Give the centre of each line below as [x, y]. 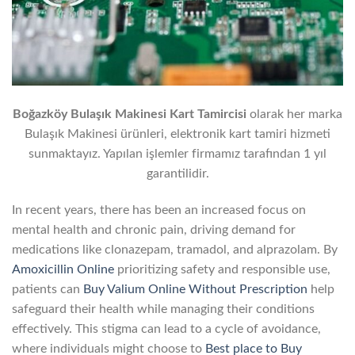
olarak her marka [294, 114]
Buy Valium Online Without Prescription [195, 289]
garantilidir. [177, 173]
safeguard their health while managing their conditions [163, 309]
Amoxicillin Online [63, 269]
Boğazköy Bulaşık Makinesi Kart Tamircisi [130, 114]
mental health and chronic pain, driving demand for [154, 229]
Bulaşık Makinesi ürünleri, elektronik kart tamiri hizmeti [177, 134]
